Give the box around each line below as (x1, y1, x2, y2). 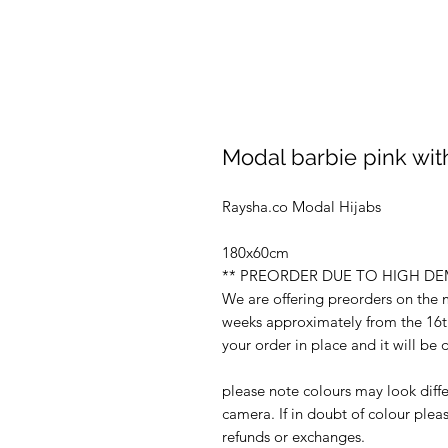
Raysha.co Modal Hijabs (222, 197, 381, 216)
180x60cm (222, 243, 289, 262)
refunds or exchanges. (222, 427, 365, 446)
